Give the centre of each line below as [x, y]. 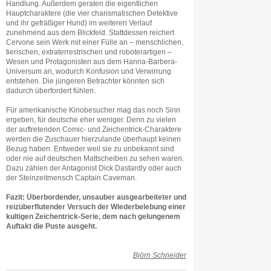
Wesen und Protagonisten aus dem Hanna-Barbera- [92, 62]
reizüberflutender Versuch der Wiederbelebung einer [96, 207]
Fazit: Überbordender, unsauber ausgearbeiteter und [96, 197]
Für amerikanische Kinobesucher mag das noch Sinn [93, 110]
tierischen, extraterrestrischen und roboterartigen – [89, 52]
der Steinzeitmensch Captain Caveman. [71, 178]
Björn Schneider [160, 255]
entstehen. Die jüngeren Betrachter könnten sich [85, 81]
